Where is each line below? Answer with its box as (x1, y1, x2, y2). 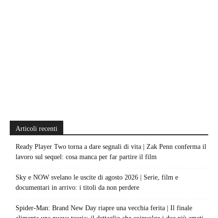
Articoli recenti (16, 125, 57, 133)
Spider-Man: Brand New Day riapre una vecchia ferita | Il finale (16, 204, 192, 212)
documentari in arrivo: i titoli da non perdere (16, 184, 139, 192)
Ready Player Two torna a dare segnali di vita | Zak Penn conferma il (16, 143, 206, 151)
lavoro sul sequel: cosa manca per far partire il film (16, 153, 157, 161)
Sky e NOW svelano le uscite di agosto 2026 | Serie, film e (16, 174, 178, 182)
